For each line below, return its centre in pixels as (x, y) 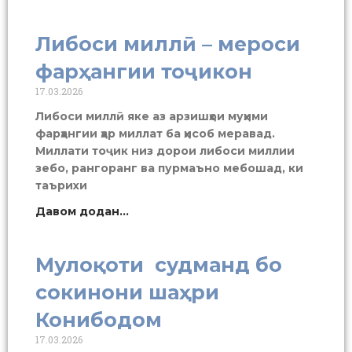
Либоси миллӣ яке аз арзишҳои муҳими (152, 116)
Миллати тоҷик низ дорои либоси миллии (165, 150)
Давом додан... (82, 211)
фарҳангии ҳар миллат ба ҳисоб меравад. (155, 133)
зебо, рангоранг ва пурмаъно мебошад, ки (169, 168)
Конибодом (99, 319)
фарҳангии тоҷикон (144, 71)
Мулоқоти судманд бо (159, 264)
